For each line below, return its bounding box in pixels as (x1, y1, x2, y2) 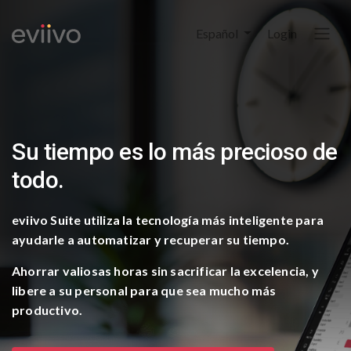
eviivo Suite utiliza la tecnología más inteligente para (12, 212, 324, 227)
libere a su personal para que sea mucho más (12, 282, 277, 298)
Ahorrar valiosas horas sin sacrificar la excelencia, (12, 262, 312, 278)
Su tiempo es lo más (12, 137, 215, 165)
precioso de (215, 137, 338, 165)
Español (196, 25, 241, 41)
